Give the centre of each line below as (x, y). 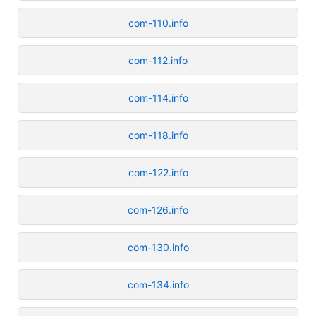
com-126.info (158, 209)
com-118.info (158, 135)
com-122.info (158, 172)
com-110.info (158, 23)
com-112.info (158, 60)
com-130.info (158, 247)
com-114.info (158, 97)
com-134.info (158, 284)
